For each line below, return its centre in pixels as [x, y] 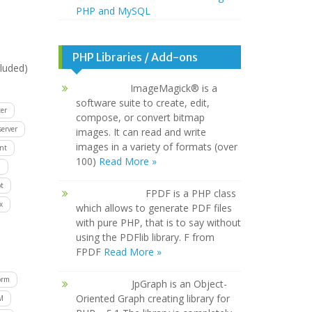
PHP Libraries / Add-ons [135, 57]
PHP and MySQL [113, 11]
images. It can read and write [141, 132]
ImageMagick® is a [173, 88]
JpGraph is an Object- [179, 284]
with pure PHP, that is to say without [158, 223]
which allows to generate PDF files [154, 208]
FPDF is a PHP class [190, 194]
